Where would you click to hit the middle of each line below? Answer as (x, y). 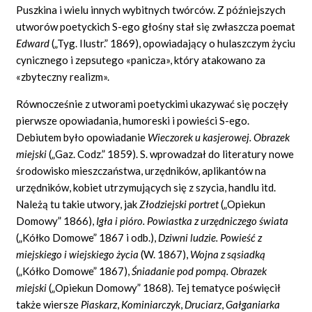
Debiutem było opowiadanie (82, 137)
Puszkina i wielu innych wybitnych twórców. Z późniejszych (151, 9)
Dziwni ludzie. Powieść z (210, 237)
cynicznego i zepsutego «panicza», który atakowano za (141, 60)
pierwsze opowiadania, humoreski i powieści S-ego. (133, 120)
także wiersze (49, 304)
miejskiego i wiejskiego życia (79, 254)
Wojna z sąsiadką (228, 254)
